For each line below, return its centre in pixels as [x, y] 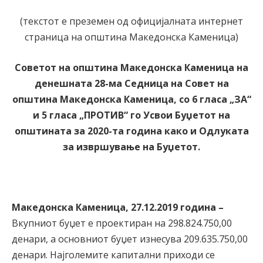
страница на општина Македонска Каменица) [131, 37]
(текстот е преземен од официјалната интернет [131, 21]
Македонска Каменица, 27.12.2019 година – [118, 207]
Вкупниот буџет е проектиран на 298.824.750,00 [122, 223]
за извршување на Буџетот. [131, 146]
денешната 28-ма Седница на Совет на [131, 83]
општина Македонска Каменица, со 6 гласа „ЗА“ [131, 99]
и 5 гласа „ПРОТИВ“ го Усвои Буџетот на [131, 115]
